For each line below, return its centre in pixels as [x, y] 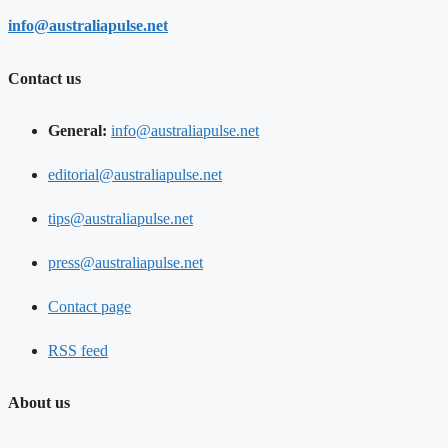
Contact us [44, 78]
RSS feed [78, 350]
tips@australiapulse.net [120, 218]
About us [39, 403]
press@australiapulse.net [125, 262]
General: [77, 130]
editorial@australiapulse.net [135, 174]
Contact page [89, 306]
